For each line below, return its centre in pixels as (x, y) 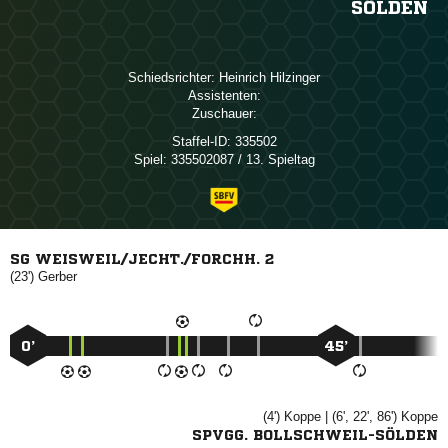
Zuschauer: (224, 113)
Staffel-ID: (201, 141)
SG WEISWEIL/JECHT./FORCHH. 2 (142, 259)
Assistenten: (224, 95)
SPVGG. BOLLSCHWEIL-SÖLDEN (315, 435)
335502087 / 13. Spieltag (240, 159)
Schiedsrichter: (171, 77)
